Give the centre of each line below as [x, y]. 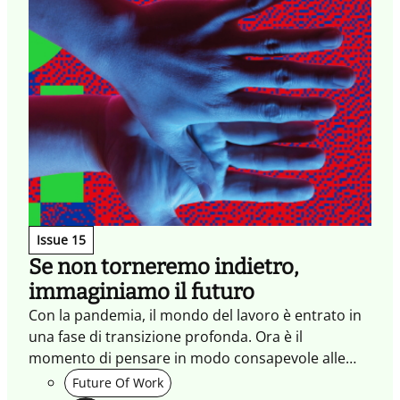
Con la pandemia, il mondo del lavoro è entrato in [195, 315]
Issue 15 [61, 239]
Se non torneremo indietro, [163, 267]
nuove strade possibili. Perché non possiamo [180, 379]
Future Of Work [118, 382]
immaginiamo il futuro [142, 292]
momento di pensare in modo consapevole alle [187, 358]
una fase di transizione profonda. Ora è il [166, 336]
